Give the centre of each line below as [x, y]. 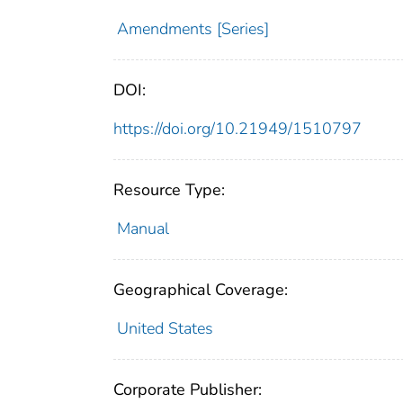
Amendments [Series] [193, 28]
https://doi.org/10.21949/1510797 [237, 128]
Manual [143, 228]
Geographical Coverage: [201, 289]
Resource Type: [169, 189]
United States [165, 328]
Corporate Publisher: [188, 389]
